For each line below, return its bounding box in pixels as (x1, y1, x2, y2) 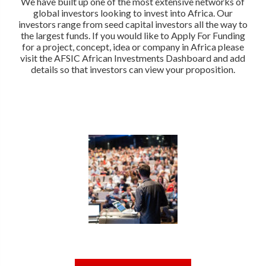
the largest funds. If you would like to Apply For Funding (20, 29, 245, 41)
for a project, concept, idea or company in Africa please (21, 40, 244, 52)
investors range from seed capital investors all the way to (18, 18, 248, 30)
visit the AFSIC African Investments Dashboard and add (20, 52, 246, 64)
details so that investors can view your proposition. (30, 63, 235, 75)
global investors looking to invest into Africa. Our (33, 7, 233, 18)
